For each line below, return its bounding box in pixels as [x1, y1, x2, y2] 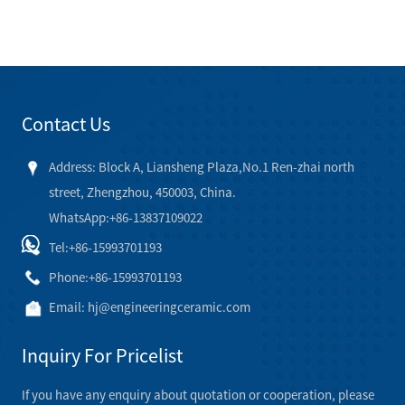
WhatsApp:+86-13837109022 [48, 209, 202, 227]
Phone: [48, 268, 89, 287]
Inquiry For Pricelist [21, 343, 183, 369]
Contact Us [21, 111, 110, 137]
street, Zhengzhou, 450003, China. [48, 184, 236, 202]
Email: [48, 298, 88, 316]
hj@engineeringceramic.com [87, 298, 250, 316]
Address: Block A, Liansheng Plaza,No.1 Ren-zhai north [48, 158, 354, 176]
